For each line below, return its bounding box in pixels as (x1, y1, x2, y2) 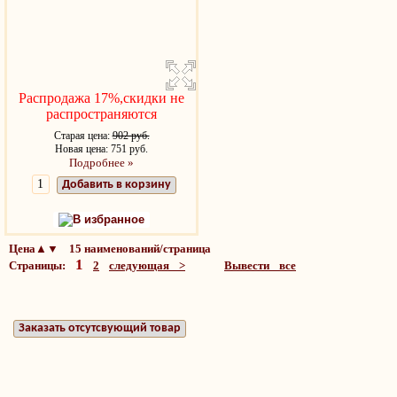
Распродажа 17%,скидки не (19, 90, 184, 105)
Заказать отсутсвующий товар (19, 322, 181, 335)
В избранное (73, 213, 144, 226)
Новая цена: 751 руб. (55, 143, 148, 155)
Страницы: (9, 259, 75, 272)
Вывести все (224, 259, 296, 272)
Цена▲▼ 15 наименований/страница (9, 242, 211, 255)
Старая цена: (53, 129, 113, 142)
